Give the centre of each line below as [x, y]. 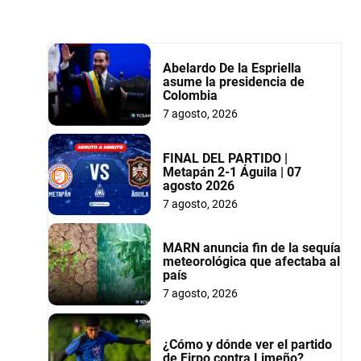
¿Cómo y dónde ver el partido [247, 345]
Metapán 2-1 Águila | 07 [232, 172]
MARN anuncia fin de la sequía [251, 248]
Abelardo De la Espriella [232, 68]
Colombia [190, 95]
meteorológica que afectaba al [251, 262]
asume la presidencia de [233, 81]
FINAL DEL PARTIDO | [225, 158]
